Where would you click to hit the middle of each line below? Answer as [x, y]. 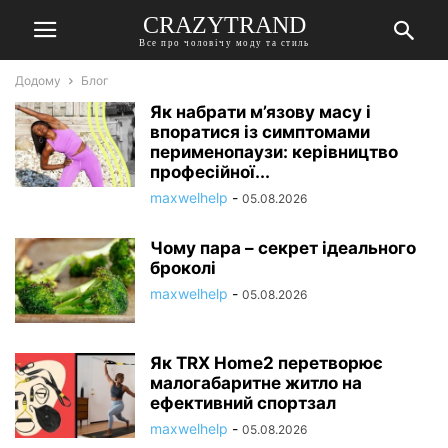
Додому [38, 80]
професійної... [210, 172]
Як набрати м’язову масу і [260, 112]
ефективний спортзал [243, 403]
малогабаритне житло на [256, 383]
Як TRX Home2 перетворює [266, 363]
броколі [183, 268]
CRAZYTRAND [224, 24]
